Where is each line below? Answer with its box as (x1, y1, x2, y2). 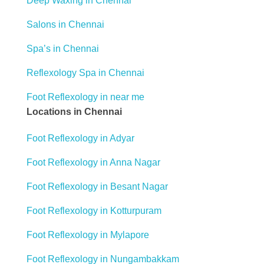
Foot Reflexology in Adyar (27, 133, 134, 143)
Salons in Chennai (27, 19, 104, 29)
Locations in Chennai (27, 106, 122, 117)
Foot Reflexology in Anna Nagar (27, 157, 160, 167)
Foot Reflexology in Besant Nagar (27, 181, 168, 192)
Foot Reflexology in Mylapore (27, 229, 149, 240)
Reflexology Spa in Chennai (27, 67, 144, 78)
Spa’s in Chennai (27, 43, 99, 54)
